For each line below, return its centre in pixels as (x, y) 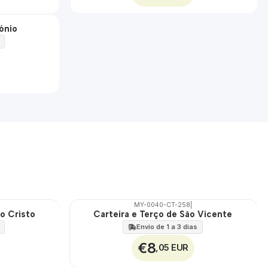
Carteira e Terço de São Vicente (163, 214)
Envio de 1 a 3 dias (167, 226)
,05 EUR (172, 248)
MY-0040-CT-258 (162, 205)
